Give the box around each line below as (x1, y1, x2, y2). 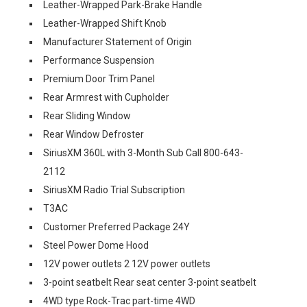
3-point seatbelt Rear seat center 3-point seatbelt (43, 276, 256, 288)
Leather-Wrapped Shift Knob (43, 17, 167, 29)
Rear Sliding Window (43, 110, 131, 121)
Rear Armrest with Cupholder (43, 91, 169, 103)
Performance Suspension (43, 54, 154, 66)
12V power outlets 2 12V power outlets (43, 258, 210, 269)
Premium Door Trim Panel (43, 73, 155, 84)
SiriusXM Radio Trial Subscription (43, 184, 185, 195)
